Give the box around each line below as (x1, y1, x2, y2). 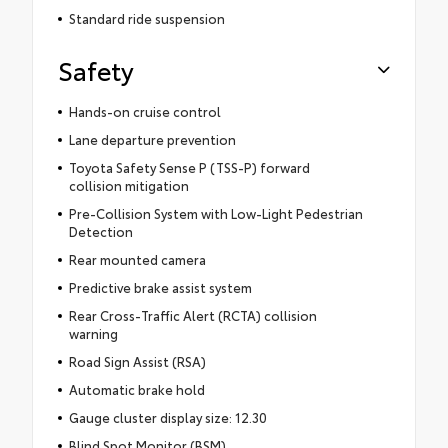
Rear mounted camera (68, 250, 206, 269)
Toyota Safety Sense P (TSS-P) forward (68, 158, 310, 177)
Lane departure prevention (68, 130, 236, 149)
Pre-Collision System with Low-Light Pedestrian (68, 204, 363, 223)
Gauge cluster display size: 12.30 (68, 408, 267, 427)
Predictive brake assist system (68, 278, 252, 297)
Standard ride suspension (68, 9, 225, 28)
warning (68, 324, 118, 343)
